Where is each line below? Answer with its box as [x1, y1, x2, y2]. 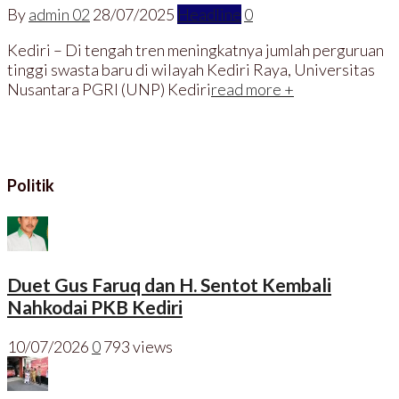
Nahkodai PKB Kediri [7, 296, 183, 319]
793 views [103, 337, 173, 357]
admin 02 [28, 4, 90, 25]
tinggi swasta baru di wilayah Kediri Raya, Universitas [7, 60, 375, 80]
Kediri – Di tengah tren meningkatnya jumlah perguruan [7, 40, 384, 61]
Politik [7, 175, 54, 196]
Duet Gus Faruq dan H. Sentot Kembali [7, 273, 331, 297]
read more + [211, 79, 294, 100]
